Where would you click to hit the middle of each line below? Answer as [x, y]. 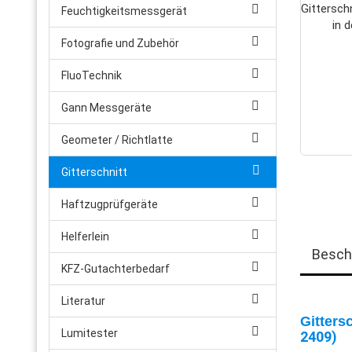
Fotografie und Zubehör [120, 43]
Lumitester [90, 333]
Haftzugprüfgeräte [110, 204]
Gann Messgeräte [106, 108]
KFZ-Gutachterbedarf [115, 269]
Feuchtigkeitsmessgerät [124, 11]
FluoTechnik [92, 75]
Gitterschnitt [94, 172]
